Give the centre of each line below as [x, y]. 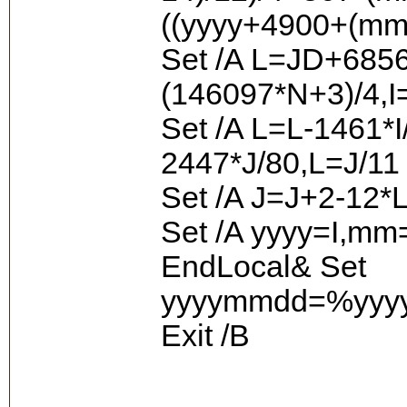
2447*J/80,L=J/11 [280, 163]
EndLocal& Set [263, 266]
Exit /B [205, 335]
